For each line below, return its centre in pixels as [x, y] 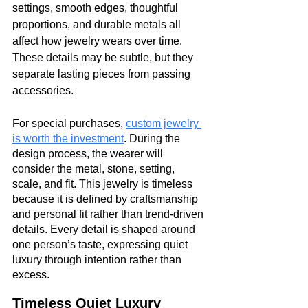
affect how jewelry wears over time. [99, 41]
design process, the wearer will [89, 153]
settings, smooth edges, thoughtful [97, 8]
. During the [153, 138]
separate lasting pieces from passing [103, 74]
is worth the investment [68, 138]
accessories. [43, 90]
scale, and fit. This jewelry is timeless [104, 184]
